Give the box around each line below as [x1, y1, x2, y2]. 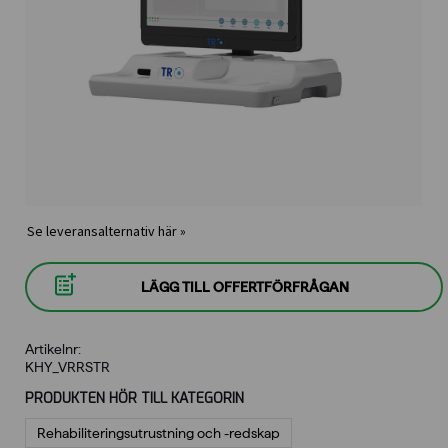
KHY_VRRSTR [25, 358, 110, 375]
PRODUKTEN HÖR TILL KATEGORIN [25, 388, 244, 408]
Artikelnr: [25, 340, 81, 357]
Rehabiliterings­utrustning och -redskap [37, 424, 280, 441]
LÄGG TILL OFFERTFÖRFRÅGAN [140, 278, 349, 295]
